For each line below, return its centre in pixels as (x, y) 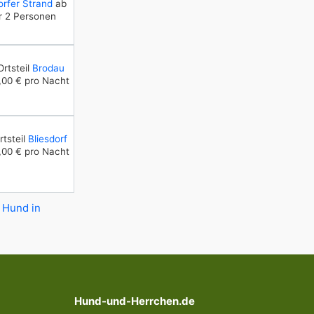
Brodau (48, 68)
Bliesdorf (47, 139)
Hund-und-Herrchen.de (135, 301)
